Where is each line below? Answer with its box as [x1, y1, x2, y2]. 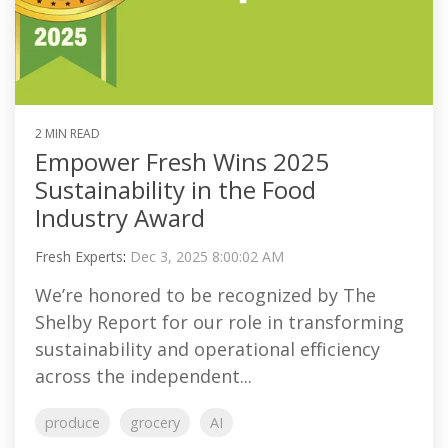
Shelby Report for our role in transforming [35, 310, 404, 334]
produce [45, 413, 100, 432]
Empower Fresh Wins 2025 [35, 145, 329, 178]
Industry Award [35, 201, 205, 234]
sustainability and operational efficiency [35, 337, 380, 361]
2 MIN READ [35, 125, 100, 142]
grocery [130, 413, 180, 432]
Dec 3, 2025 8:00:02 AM [130, 247, 284, 266]
